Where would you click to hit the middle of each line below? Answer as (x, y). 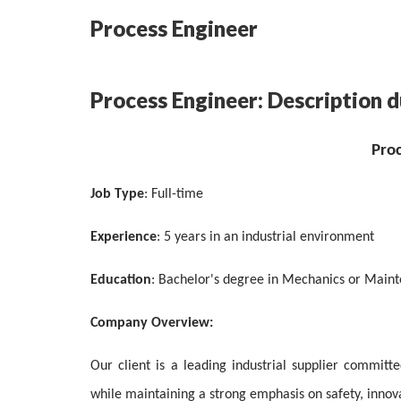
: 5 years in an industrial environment (265, 237)
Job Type (117, 194)
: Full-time (174, 194)
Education (121, 280)
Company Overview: (152, 323)
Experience (124, 237)
